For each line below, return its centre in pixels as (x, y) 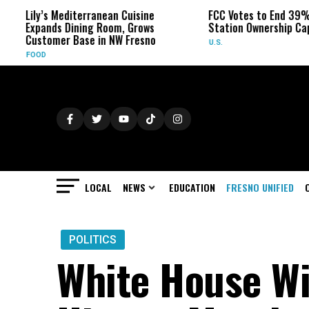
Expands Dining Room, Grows (66, 28)
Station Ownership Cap (236, 28)
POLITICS (93, 240)
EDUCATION (192, 187)
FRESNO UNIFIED (260, 187)
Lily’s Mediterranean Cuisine (66, 15)
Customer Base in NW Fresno (67, 40)
